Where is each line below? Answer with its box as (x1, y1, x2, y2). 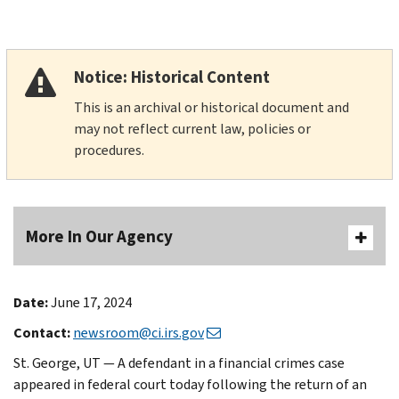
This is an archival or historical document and (73, 97, 349, 117)
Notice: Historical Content (73, 65, 270, 88)
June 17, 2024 (51, 292, 132, 312)
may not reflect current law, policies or (73, 118, 311, 138)
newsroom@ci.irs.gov (73, 322, 204, 342)
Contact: (13, 322, 73, 342)
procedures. (73, 140, 144, 159)
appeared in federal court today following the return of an (13, 374, 367, 394)
